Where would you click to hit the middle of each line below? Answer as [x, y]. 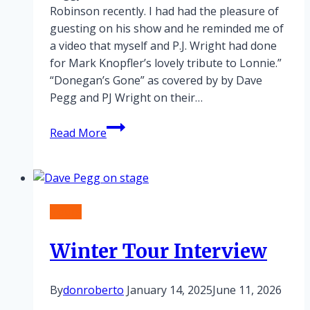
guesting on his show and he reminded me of [167, 28]
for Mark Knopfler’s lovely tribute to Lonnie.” [167, 63]
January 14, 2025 [170, 290]
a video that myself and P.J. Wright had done [163, 45]
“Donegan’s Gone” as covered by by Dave [156, 80]
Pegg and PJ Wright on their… [126, 97]
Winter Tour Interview [158, 252]
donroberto [93, 290]
